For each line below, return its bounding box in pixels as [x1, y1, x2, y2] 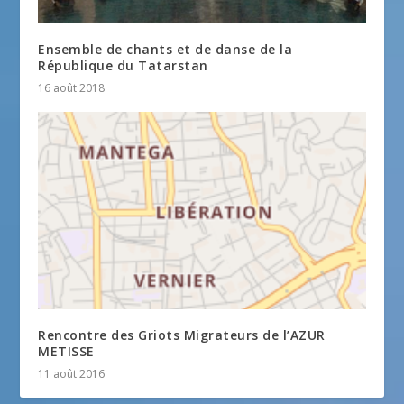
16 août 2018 [38, 79, 106, 96]
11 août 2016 [38, 366, 106, 382]
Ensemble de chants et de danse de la [38, 40, 293, 58]
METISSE [38, 343, 95, 361]
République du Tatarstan [38, 56, 208, 74]
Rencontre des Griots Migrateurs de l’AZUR [38, 326, 326, 344]
